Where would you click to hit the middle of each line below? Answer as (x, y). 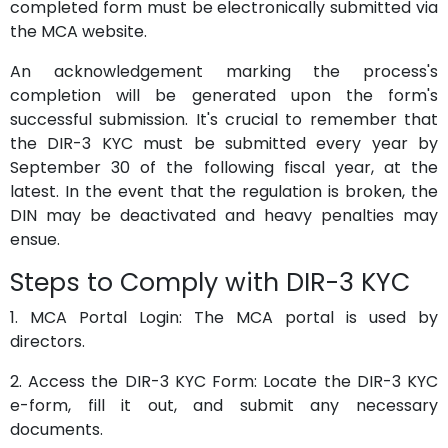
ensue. (37, 239)
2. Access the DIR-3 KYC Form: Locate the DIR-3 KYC (224, 381)
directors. (47, 341)
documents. (56, 429)
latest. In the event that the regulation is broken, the (224, 191)
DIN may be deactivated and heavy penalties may (224, 215)
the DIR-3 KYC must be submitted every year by (224, 143)
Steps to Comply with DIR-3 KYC (210, 282)
